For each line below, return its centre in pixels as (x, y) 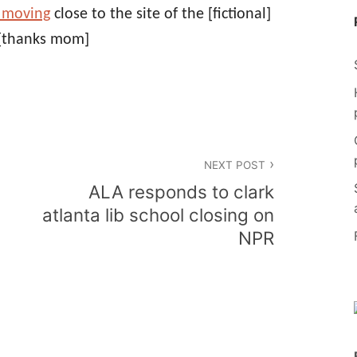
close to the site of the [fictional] (161, 14)
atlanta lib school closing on (158, 214)
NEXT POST (234, 165)
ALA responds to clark (181, 191)
